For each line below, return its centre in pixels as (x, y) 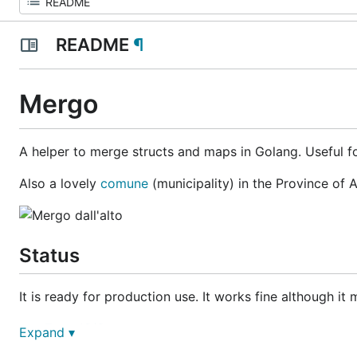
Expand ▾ (47, 332)
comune (124, 183)
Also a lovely (60, 183)
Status (49, 255)
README (92, 45)
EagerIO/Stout (87, 328)
